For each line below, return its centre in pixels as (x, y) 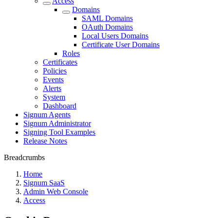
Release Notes (45, 141)
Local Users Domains (115, 36)
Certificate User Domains (121, 45)
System (54, 97)
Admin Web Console (56, 191)
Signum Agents (47, 115)
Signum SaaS (44, 183)
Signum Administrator (57, 123)
